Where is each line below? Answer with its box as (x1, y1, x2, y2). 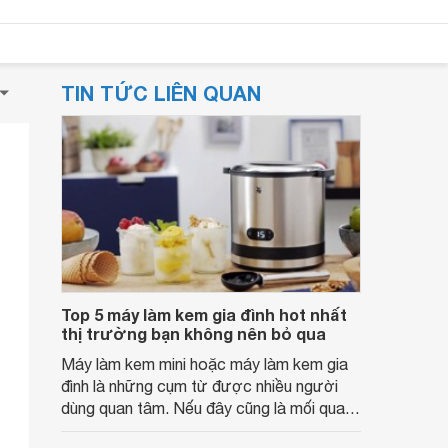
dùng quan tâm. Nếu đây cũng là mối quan (61, 399, 353, 417)
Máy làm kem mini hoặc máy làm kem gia (61, 355, 348, 373)
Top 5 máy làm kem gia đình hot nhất (61, 305, 347, 324)
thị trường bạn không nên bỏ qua (61, 324, 326, 343)
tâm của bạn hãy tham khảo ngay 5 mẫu (61, 421, 342, 439)
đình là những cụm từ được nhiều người (61, 377, 338, 395)
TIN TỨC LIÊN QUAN (61, 81, 261, 105)
